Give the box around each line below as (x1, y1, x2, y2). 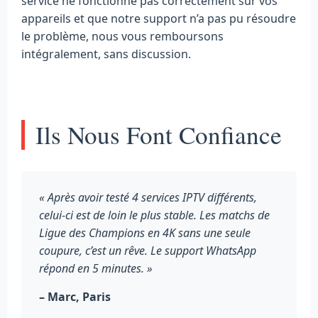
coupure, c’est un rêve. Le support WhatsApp (39, 243, 256, 259)
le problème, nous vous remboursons (21, 28, 224, 45)
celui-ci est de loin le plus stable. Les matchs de (39, 207, 270, 224)
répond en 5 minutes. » (39, 261, 153, 277)
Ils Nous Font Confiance (35, 118, 282, 152)
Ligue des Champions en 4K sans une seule (39, 225, 251, 241)
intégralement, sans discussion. (21, 46, 191, 62)
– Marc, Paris (39, 289, 111, 305)
